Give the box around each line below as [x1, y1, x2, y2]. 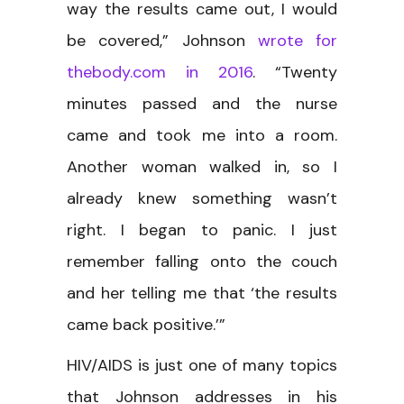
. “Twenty [252, 60, 337, 83]
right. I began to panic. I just [67, 218, 337, 241]
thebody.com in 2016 [67, 60, 252, 83]
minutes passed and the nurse [67, 92, 337, 115]
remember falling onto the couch [67, 250, 337, 272]
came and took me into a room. [67, 124, 337, 146]
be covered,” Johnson [67, 29, 258, 51]
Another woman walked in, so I [67, 155, 337, 178]
